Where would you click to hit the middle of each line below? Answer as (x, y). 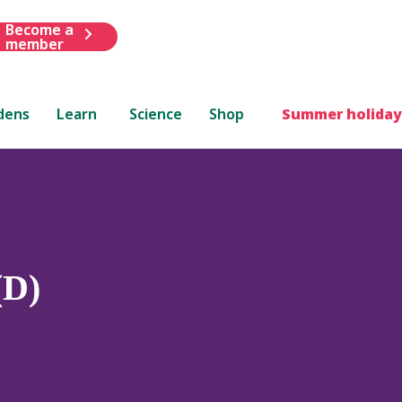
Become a (39, 29)
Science (156, 114)
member (34, 44)
